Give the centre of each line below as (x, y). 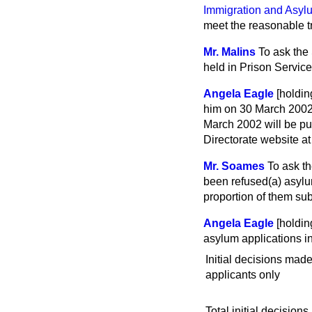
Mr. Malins (229, 52)
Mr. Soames (234, 166)
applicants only (243, 275)
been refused (236, 181)
